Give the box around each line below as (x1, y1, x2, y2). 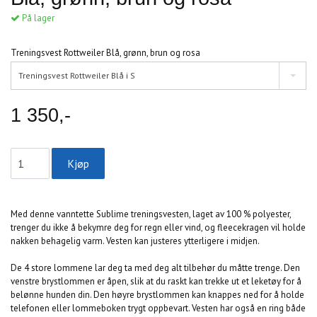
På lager (20, 11, 54, 24)
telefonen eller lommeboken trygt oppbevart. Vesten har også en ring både (11, 302, 306, 315)
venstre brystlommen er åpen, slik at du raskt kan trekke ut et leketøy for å (11, 275, 301, 288)
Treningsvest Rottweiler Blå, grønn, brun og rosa (11, 46, 200, 59)
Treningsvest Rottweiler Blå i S (18, 70, 135, 81)
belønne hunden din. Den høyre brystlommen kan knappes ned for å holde (11, 289, 304, 301)
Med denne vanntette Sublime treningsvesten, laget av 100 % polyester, (11, 208, 291, 221)
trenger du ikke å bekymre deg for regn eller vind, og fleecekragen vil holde (11, 221, 306, 234)
